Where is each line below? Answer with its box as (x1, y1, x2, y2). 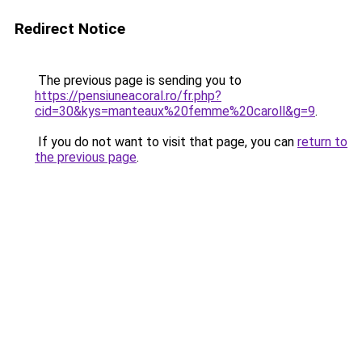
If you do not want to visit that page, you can (35, 134, 297, 149)
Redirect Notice (15, 19, 125, 38)
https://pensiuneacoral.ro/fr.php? (35, 88, 221, 103)
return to (297, 134, 347, 149)
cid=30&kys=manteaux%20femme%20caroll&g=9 (35, 103, 315, 119)
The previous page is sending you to (35, 73, 242, 88)
